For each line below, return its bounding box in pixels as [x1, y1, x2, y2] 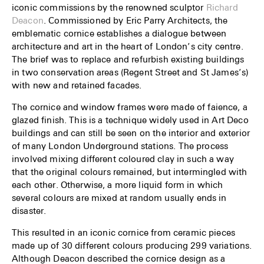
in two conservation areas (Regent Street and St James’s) [12, 66, 249, 77]
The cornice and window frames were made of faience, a [12, 101, 247, 112]
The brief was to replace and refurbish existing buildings [12, 53, 245, 64]
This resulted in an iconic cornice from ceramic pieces [12, 226, 236, 237]
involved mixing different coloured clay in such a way [12, 153, 234, 164]
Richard [206, 1, 238, 12]
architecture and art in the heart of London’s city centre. [12, 40, 243, 51]
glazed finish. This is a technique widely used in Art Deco [12, 114, 249, 125]
